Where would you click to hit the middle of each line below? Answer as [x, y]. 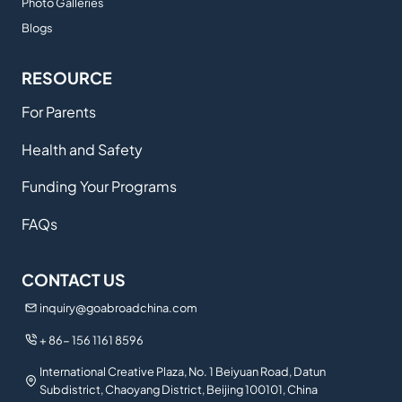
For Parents [59, 112]
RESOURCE [67, 77]
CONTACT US [74, 280]
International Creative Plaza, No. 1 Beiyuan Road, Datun [182, 372]
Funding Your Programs [99, 187]
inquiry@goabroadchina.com [119, 307]
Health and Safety [82, 149]
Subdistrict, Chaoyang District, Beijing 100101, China [178, 390]
